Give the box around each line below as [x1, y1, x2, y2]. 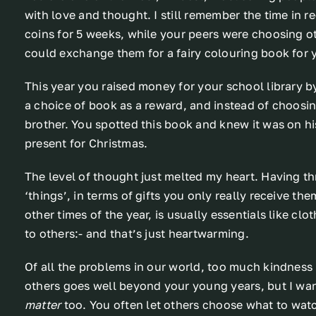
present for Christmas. [24, 136, 148, 151]
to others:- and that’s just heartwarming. [24, 226, 249, 241]
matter [24, 298, 61, 312]
